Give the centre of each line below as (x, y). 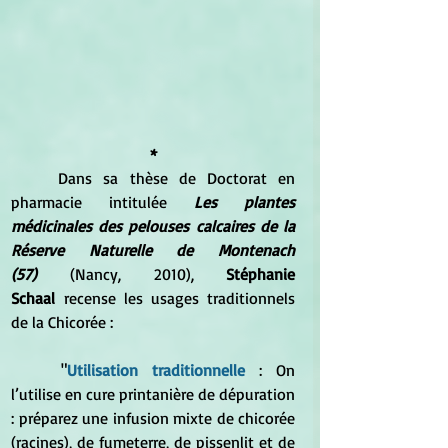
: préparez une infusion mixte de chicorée (153, 418)
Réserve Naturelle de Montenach (153, 250)
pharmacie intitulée (89, 202)
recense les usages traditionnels (175, 298)
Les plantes (245, 202)
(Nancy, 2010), (131, 274)
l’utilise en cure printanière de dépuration (153, 394)
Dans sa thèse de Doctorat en (35, 178)
